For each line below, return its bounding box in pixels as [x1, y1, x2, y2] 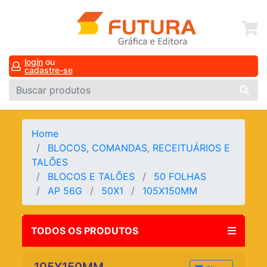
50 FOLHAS [154, 170, 210, 183]
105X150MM [142, 185, 204, 197]
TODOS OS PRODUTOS [31, 225, 139, 237]
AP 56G [48, 185, 86, 197]
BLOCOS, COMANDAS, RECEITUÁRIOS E [48, 142, 231, 154]
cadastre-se [24, 65, 73, 76]
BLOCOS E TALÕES [48, 170, 138, 183]
